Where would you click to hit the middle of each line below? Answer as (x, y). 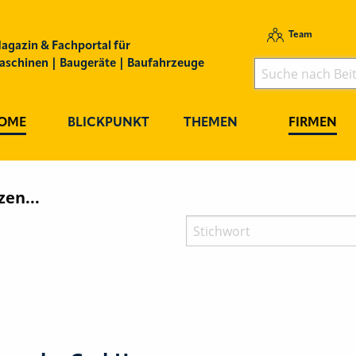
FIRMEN (312, 124)
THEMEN (210, 124)
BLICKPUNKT (108, 124)
